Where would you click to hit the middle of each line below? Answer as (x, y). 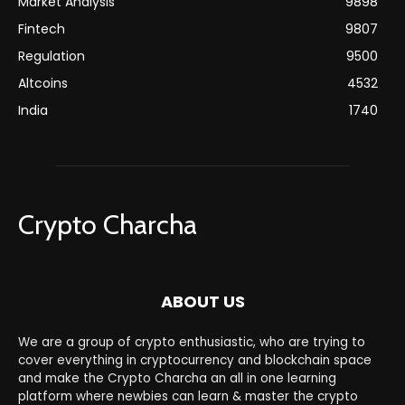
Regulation (52, 56)
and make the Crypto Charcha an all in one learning (177, 378)
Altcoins (43, 83)
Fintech (42, 28)
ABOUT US (202, 301)
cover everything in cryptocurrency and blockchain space (195, 360)
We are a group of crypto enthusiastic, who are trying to (192, 342)
